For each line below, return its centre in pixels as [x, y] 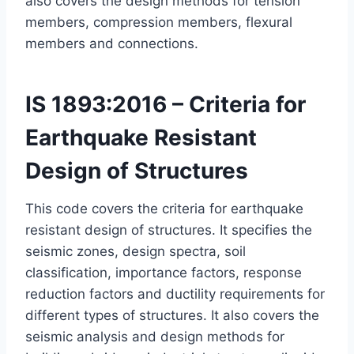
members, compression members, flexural [159, 22]
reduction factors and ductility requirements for [175, 294]
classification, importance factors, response [164, 272]
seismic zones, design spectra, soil [136, 251]
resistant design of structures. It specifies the [169, 230]
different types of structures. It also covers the [172, 315]
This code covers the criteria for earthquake [164, 208]
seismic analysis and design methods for [155, 336]
